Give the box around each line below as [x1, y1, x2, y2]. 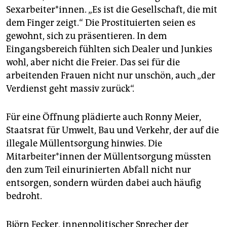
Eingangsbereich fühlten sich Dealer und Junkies [6, 44, 212, 55]
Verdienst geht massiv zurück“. [6, 83, 134, 94]
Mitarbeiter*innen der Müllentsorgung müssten [6, 151, 211, 162]
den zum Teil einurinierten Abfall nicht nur [6, 164, 191, 175]
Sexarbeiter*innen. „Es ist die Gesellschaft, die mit [6, 4, 217, 15]
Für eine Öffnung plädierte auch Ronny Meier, [6, 111, 201, 123]
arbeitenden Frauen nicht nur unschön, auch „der [6, 70, 215, 81]
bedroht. [6, 191, 42, 202]
